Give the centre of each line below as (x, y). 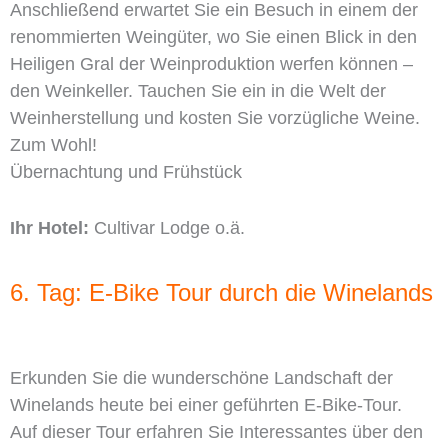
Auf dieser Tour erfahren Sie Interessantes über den (216, 431)
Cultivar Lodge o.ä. (167, 228)
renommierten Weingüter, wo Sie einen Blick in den (213, 37)
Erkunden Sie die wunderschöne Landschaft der (201, 377)
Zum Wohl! (53, 145)
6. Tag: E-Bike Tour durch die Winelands (221, 292)
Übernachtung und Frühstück (126, 172)
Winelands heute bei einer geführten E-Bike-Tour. (206, 404)
